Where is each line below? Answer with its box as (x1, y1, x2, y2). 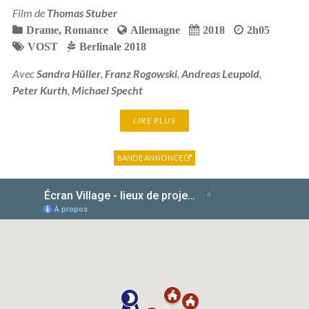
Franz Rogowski (104, 66, 177, 80)
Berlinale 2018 (79, 40, 146, 52)
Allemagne (130, 23, 180, 35)
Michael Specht (71, 83, 143, 97)
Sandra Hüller (36, 66, 101, 80)
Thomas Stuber (46, 6, 117, 19)
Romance (63, 23, 108, 35)
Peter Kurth (12, 83, 68, 97)
